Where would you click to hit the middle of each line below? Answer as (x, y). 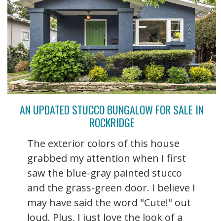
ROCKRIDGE (112, 122)
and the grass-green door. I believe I (111, 187)
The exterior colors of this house (103, 143)
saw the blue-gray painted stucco (105, 173)
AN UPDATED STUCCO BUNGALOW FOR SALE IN (112, 109)
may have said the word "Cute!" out (109, 202)
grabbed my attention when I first (107, 158)
